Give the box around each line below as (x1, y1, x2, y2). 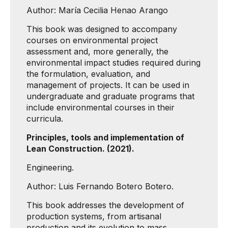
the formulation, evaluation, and (26, 69, 150, 79)
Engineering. (26, 162, 74, 173)
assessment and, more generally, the (26, 46, 168, 56)
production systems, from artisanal (26, 211, 161, 221)
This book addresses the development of (26, 200, 184, 210)
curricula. (26, 113, 63, 124)
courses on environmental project (26, 35, 158, 45)
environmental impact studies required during (26, 58, 201, 68)
